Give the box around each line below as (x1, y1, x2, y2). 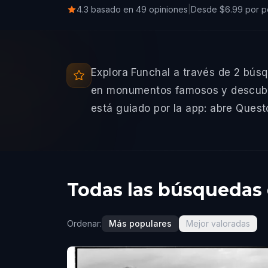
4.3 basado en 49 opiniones (77, 4, 188, 14)
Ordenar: (67, 218, 102, 229)
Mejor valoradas (186, 218, 250, 229)
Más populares (109, 218, 172, 229)
